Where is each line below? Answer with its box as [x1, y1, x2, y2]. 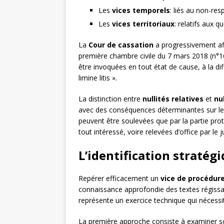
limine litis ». [78, 73, 117, 83]
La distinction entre [78, 94, 142, 104]
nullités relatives [142, 94, 203, 104]
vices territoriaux [112, 19, 174, 29]
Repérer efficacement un [78, 173, 160, 183]
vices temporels [112, 5, 170, 15]
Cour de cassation [88, 40, 153, 50]
